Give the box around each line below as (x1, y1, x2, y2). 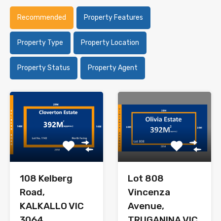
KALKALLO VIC (20, 200, 84, 212)
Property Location (81, 38, 139, 47)
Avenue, (128, 200, 164, 212)
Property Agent (88, 64, 138, 73)
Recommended (17, 13, 66, 22)
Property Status (17, 64, 70, 73)
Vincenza (128, 186, 170, 198)
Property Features (84, 13, 143, 22)
